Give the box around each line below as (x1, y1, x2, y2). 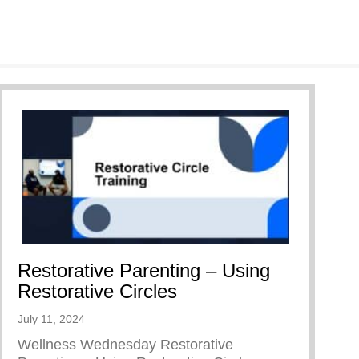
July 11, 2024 (18, 313, 85, 326)
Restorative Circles (18, 280, 177, 303)
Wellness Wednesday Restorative (18, 337, 233, 353)
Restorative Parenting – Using (18, 260, 270, 282)
